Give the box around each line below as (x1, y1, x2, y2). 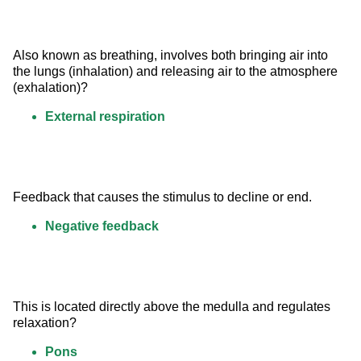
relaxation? (13, 316, 77, 330)
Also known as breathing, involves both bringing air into (13, 48, 331, 63)
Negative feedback (45, 219, 159, 234)
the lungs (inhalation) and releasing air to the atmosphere (13, 64, 341, 79)
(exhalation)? (13, 81, 88, 95)
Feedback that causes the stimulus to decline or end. (13, 190, 312, 205)
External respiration (45, 110, 165, 124)
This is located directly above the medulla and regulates (13, 300, 334, 314)
